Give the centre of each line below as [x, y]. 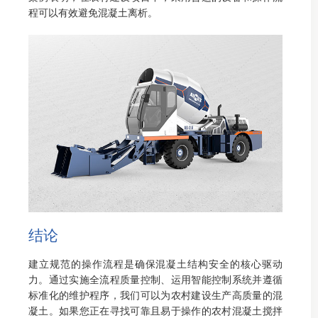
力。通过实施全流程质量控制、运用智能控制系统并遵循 [155, 280]
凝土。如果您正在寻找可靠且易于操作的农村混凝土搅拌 [155, 311]
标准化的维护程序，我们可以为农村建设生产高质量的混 [155, 295]
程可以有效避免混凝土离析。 [93, 13]
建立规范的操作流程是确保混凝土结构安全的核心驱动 [155, 264]
